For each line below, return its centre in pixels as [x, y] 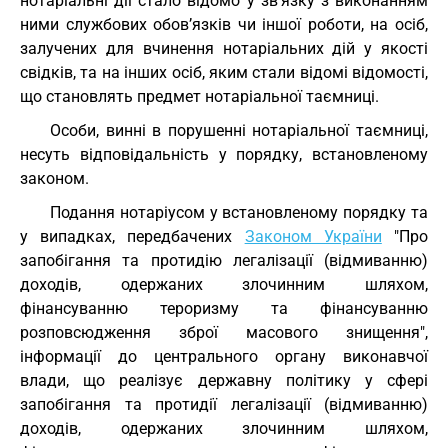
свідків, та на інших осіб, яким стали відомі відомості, [224, 72]
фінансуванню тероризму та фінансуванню [224, 308]
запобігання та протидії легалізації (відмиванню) [224, 404]
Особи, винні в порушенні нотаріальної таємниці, [239, 130]
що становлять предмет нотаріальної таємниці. [199, 96]
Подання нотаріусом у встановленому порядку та [239, 212]
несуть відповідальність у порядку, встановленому [224, 154]
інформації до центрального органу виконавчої [224, 356]
